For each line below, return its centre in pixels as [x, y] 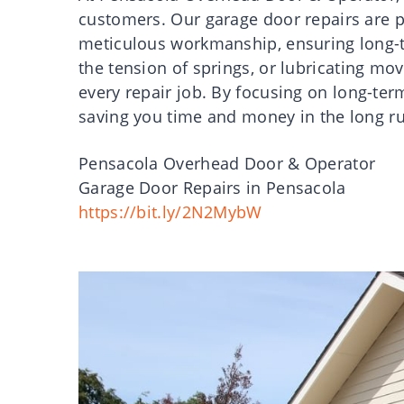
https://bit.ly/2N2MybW [170, 212]
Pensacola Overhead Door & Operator [227, 163]
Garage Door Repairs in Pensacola [212, 188]
